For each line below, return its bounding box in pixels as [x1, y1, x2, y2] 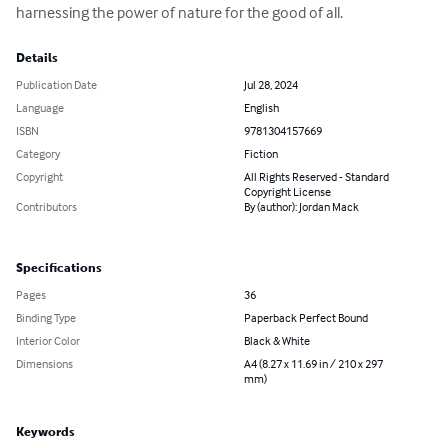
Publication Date [16, 77, 97, 93]
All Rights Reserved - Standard [244, 169, 389, 185]
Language [16, 100, 64, 116]
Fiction [244, 146, 278, 162]
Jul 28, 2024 [244, 77, 298, 93]
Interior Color [16, 333, 80, 349]
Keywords [16, 425, 75, 440]
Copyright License [244, 184, 331, 200]
